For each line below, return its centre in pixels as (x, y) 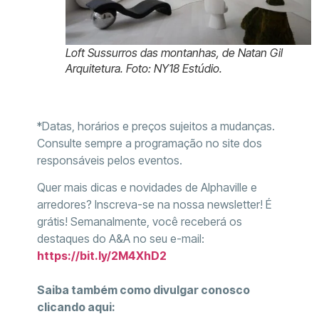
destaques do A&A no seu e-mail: (120, 239)
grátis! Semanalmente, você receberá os (139, 222)
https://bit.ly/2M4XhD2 (101, 256)
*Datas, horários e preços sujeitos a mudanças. (156, 126)
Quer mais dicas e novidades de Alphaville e (147, 188)
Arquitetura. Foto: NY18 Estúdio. (143, 68)
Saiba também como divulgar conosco (143, 290)
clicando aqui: (76, 307)
